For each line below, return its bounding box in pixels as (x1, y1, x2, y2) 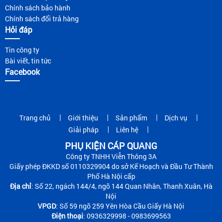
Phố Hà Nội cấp (87, 171, 135, 181)
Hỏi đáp (5, 24, 32, 35)
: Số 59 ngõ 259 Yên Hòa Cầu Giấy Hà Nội (56, 201, 184, 211)
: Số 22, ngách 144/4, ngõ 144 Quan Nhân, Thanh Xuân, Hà (31, 181, 213, 191)
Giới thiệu (67, 113, 98, 122)
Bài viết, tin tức (5, 56, 51, 65)
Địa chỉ (9, 181, 31, 191)
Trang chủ (19, 113, 51, 122)
